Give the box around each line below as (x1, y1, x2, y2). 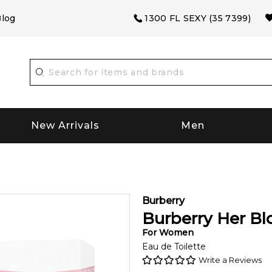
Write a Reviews (199, 254, 262, 265)
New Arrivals (31, 120, 100, 132)
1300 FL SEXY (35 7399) (144, 13, 251, 24)
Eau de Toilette (142, 240, 206, 252)
